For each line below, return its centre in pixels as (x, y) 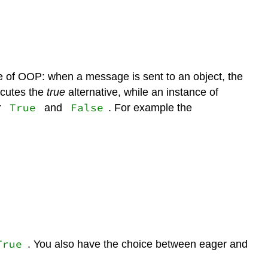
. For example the (150, 107)
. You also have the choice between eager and (137, 244)
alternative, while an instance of (143, 92)
